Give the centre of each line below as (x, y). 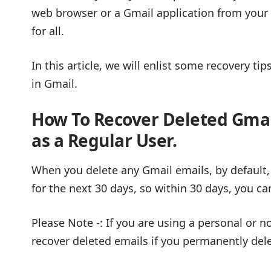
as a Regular (82, 140)
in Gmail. (54, 83)
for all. (48, 31)
